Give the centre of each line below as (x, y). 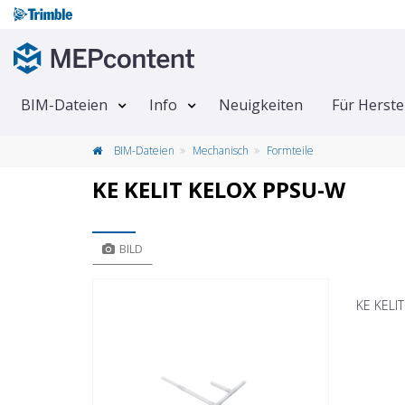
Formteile (290, 151)
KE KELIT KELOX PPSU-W (219, 190)
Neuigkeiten (261, 105)
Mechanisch (221, 151)
